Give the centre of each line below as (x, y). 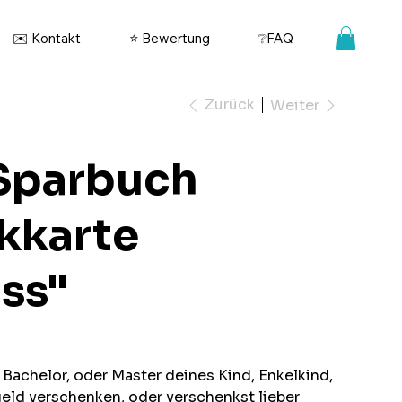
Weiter (294, 105)
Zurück (229, 105)
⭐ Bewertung (169, 38)
